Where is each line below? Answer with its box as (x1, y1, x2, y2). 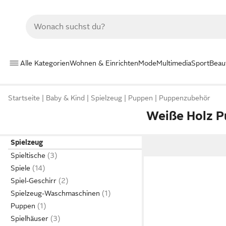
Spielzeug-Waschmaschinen (11, 189, 100, 197)
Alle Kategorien (20, 59, 70, 67)
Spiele (11, 164, 30, 172)
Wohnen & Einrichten (70, 59, 138, 67)
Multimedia (156, 59, 191, 67)
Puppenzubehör (159, 94, 210, 102)
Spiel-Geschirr (11, 177, 56, 185)
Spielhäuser (11, 214, 48, 222)
